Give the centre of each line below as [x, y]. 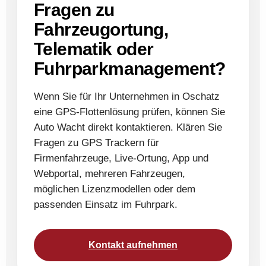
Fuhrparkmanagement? [130, 68]
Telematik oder [94, 49]
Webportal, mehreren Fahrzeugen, [110, 173]
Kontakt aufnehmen [133, 245]
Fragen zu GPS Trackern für [96, 142]
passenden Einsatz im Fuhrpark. [106, 204]
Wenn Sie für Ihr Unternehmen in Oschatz [127, 96]
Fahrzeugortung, [101, 29]
